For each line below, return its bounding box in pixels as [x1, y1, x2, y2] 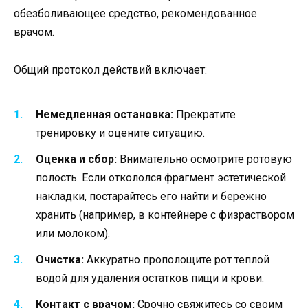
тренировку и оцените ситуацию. [36, 126, 205, 140]
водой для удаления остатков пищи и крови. [36, 272, 264, 285]
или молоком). [36, 227, 110, 241]
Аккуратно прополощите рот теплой [84, 253, 269, 267]
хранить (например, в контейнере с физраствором [36, 208, 294, 222]
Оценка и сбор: [36, 153, 117, 166]
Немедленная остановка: [36, 107, 173, 121]
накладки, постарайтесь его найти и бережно [36, 190, 267, 203]
